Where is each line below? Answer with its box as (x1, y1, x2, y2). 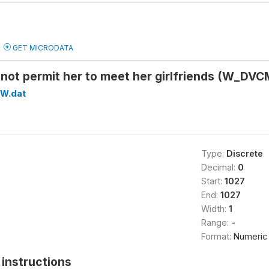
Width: (201, 204, 229, 214)
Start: (201, 176, 225, 186)
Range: (201, 217, 231, 228)
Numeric (233, 231, 267, 241)
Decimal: (201, 162, 238, 172)
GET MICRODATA (11, 43, 73, 52)
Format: (201, 231, 234, 241)
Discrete (226, 148, 263, 159)
